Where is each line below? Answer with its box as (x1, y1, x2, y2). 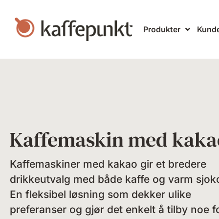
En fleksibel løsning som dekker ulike (10, 188, 191, 201)
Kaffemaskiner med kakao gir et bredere (10, 158, 206, 171)
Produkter (143, 24, 180, 34)
